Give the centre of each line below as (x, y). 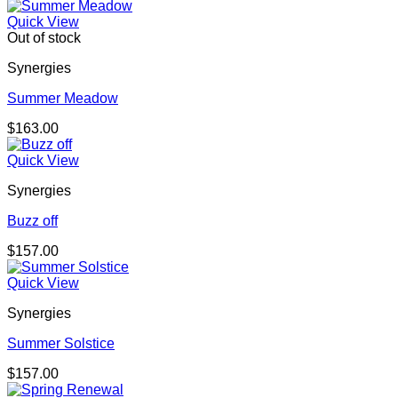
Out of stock (44, 38)
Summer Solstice (61, 344)
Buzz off (32, 221)
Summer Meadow (63, 99)
